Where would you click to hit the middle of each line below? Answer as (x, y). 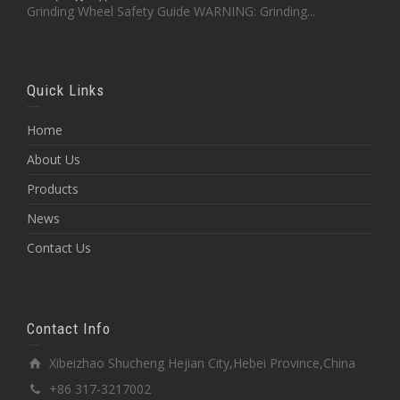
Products (53, 188)
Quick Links (66, 90)
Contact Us (59, 247)
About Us (54, 159)
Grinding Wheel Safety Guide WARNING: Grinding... (171, 11)
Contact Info (69, 328)
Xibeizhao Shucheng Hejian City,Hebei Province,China (202, 362)
